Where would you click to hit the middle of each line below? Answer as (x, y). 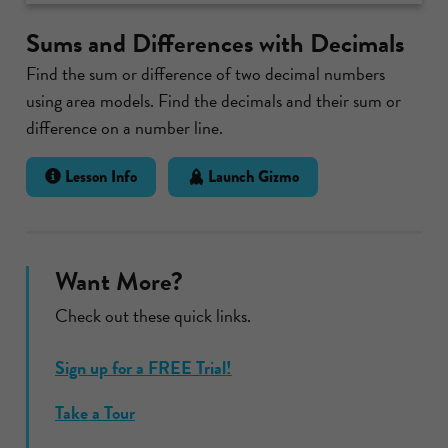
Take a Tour (95, 413)
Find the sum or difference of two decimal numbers (205, 74)
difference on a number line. (124, 128)
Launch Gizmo (251, 177)
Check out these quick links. (153, 316)
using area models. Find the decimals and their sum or (213, 101)
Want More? (119, 282)
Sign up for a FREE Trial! (143, 368)
